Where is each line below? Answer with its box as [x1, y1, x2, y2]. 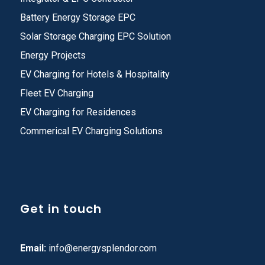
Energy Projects [20, 49, 86, 61]
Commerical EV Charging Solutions [20, 125, 163, 137]
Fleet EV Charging [20, 87, 93, 99]
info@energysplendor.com [48, 243, 157, 254]
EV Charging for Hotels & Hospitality [20, 68, 170, 80]
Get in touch [20, 200, 102, 217]
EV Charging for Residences [20, 106, 136, 118]
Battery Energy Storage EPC [20, 11, 135, 23]
